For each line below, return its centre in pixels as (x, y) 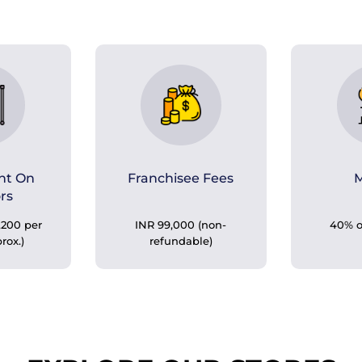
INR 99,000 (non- (181, 225)
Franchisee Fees (181, 178)
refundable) (181, 241)
